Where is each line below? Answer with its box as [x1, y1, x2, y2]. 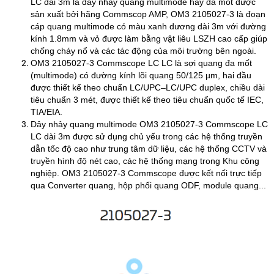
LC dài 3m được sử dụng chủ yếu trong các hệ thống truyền [31, 131, 262, 141]
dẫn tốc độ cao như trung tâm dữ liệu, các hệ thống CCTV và [31, 144, 267, 154]
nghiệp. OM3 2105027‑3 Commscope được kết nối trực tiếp [31, 168, 262, 178]
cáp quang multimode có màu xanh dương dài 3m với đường [31, 21, 266, 31]
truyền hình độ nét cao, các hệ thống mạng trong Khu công [31, 156, 259, 166]
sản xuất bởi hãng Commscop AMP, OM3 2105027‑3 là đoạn [31, 9, 265, 19]
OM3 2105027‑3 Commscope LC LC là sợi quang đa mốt [31, 58, 252, 68]
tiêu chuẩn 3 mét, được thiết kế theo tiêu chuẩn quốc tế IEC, [31, 95, 264, 105]
